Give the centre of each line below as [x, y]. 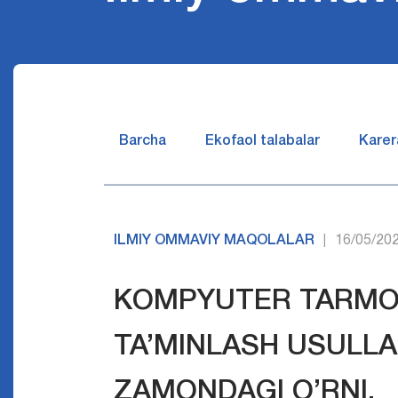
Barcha [143, 141]
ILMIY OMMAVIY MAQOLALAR [215, 241]
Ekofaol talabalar [263, 141]
